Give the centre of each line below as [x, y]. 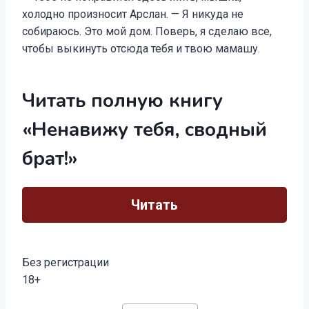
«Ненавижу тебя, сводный [144, 130]
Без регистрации [66, 262]
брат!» [50, 159]
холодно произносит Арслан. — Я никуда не [133, 14]
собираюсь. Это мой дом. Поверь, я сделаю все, [147, 31]
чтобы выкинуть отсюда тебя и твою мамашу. [141, 49]
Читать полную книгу [122, 101]
